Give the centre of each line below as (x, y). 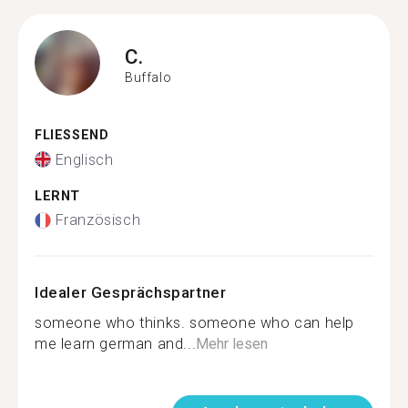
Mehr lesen (232, 344)
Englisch (84, 159)
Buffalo (148, 77)
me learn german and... (116, 344)
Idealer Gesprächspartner (131, 292)
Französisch (98, 220)
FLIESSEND (67, 135)
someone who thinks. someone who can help (195, 323)
